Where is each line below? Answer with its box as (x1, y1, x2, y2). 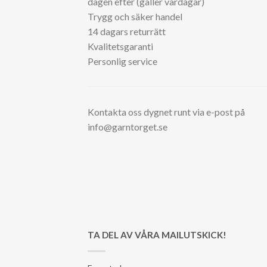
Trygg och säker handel (88, 10, 182, 22)
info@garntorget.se (88, 120, 167, 132)
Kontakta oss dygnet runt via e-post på (88, 105, 245, 117)
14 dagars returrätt (88, 25, 166, 37)
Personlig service (88, 55, 157, 67)
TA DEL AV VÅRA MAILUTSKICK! (88, 229, 226, 240)
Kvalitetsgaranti (88, 40, 153, 52)
